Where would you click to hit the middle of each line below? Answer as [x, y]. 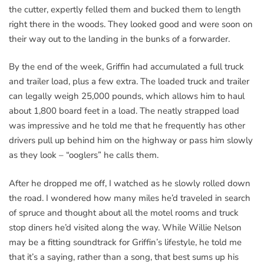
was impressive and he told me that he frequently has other [127, 126]
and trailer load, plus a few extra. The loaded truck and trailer [129, 82]
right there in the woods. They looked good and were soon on [131, 24]
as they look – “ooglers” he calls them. [84, 155]
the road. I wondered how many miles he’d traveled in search [130, 198]
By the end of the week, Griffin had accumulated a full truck [126, 67]
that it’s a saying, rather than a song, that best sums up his [124, 257]
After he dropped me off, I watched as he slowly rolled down [130, 183]
